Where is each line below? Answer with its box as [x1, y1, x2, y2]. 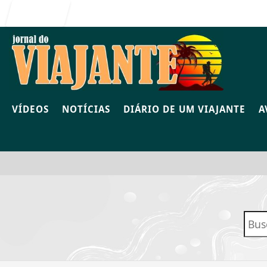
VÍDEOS [12, 103, 49, 115]
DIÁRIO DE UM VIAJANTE [123, 103, 246, 115]
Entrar [26, 7, 61, 20]
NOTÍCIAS [62, 103, 110, 115]
